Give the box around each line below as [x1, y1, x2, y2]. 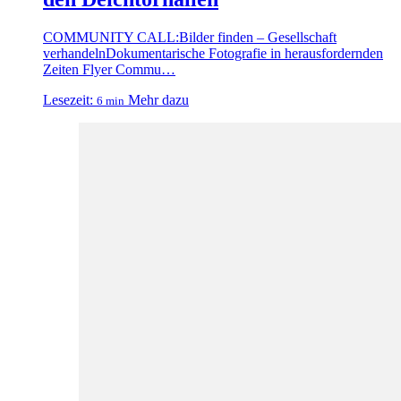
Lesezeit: [43, 91, 93, 107]
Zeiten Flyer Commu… [43, 61, 175, 77]
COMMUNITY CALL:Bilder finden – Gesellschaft [43, 29, 337, 45]
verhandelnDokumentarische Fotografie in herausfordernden [43, 45, 383, 61]
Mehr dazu [128, 91, 189, 107]
